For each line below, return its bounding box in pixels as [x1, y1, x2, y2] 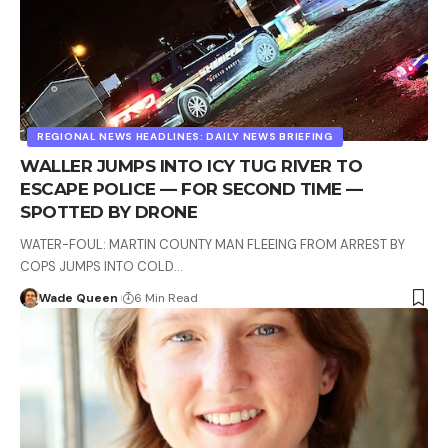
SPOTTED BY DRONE [20, 201, 197, 222]
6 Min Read [133, 289, 198, 306]
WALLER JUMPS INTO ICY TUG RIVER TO [20, 155, 362, 176]
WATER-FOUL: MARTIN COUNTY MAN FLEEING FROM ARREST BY [20, 235, 405, 253]
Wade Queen [38, 289, 118, 306]
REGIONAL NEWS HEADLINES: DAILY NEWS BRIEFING [37, 129, 333, 143]
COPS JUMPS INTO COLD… [20, 257, 183, 275]
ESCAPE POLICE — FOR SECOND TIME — [20, 178, 363, 199]
